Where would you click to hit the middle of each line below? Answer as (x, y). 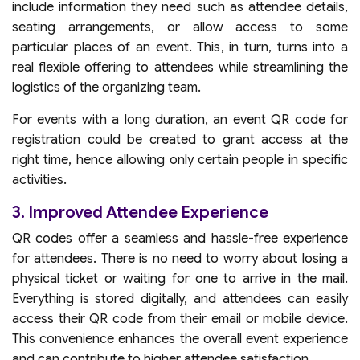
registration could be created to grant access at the (180, 139)
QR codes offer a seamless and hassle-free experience (180, 238)
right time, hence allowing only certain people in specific (180, 160)
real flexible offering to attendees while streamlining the (180, 67)
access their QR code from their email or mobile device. (180, 319)
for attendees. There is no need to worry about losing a (180, 258)
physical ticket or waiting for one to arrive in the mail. (180, 278)
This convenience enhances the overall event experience (180, 339)
